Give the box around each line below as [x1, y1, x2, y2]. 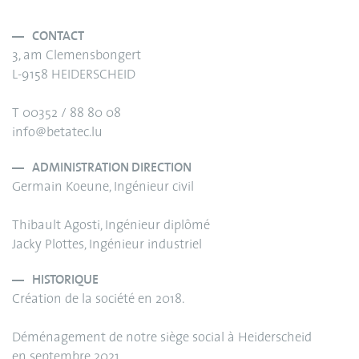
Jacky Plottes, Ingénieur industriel [12, 239, 202, 252]
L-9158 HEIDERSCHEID [12, 69, 135, 83]
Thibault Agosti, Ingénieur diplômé [12, 220, 210, 233]
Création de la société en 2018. [12, 293, 184, 307]
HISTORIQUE [32, 272, 99, 288]
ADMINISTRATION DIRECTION [32, 160, 192, 176]
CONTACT [32, 29, 84, 45]
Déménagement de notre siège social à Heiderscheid [12, 332, 312, 345]
